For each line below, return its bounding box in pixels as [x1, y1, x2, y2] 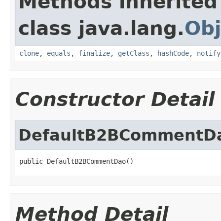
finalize [78, 49, 110, 57]
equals [47, 49, 71, 57]
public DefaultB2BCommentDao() [19, 157, 134, 165]
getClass [118, 49, 149, 57]
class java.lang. [18, 17, 184, 39]
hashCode [157, 49, 189, 57]
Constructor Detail [15, 88, 215, 110]
